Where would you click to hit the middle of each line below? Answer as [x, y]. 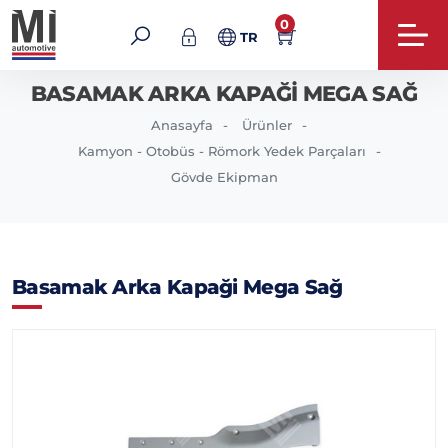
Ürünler [267, 125]
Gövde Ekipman [224, 177]
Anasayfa [182, 125]
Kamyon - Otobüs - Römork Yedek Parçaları [221, 151]
